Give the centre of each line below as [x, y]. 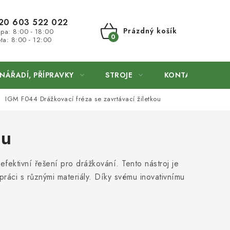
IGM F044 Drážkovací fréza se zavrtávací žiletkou [83, 99]
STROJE [119, 75]
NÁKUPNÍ [125, 43]
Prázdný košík [150, 31]
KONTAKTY [184, 75]
